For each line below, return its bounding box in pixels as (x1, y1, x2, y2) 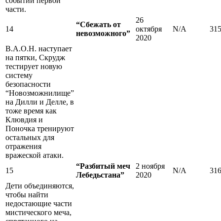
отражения (5, 142, 41, 150)
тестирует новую (5, 62, 62, 71)
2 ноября (136, 161, 165, 170)
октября (136, 24, 162, 33)
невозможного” (76, 29, 130, 37)
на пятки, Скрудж (5, 53, 65, 62)
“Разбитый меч (76, 161, 130, 170)
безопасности (5, 79, 51, 88)
